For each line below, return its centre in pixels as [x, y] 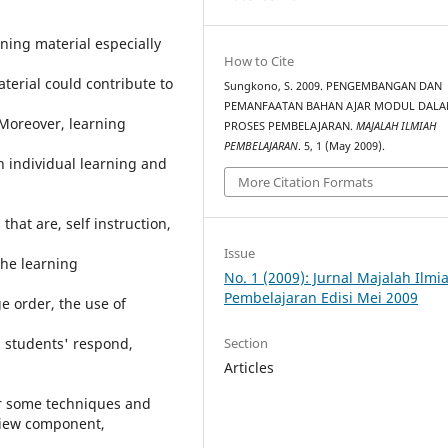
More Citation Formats [306, 181]
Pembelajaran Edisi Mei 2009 [321, 297]
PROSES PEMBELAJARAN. [290, 126]
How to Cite [259, 61]
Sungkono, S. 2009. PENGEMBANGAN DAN [333, 86]
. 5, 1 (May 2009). [342, 146]
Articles [249, 367]
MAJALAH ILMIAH [396, 126]
